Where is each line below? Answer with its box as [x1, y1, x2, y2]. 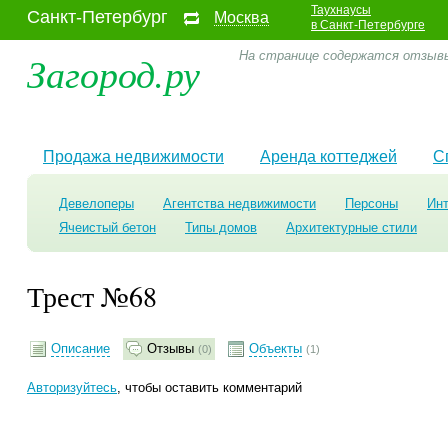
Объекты [249, 341, 302, 356]
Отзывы [147, 341, 194, 356]
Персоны [345, 196, 398, 211]
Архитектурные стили [286, 220, 417, 235]
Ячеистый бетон [59, 220, 156, 235]
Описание [51, 341, 110, 356]
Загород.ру [27, 47, 200, 98]
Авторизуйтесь [27, 380, 117, 395]
